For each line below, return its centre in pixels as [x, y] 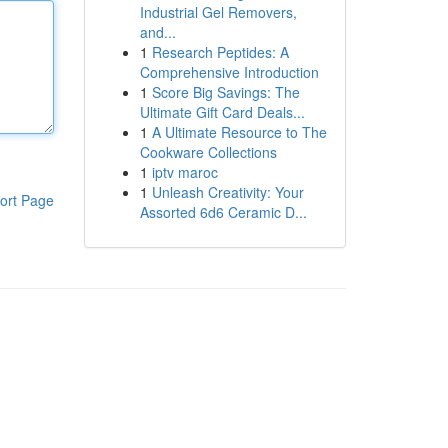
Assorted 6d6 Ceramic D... [223, 212]
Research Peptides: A [220, 52]
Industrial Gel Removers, [218, 12]
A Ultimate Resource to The [239, 132]
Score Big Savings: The [225, 92]
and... [157, 32]
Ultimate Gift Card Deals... [222, 112]
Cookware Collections [208, 152]
